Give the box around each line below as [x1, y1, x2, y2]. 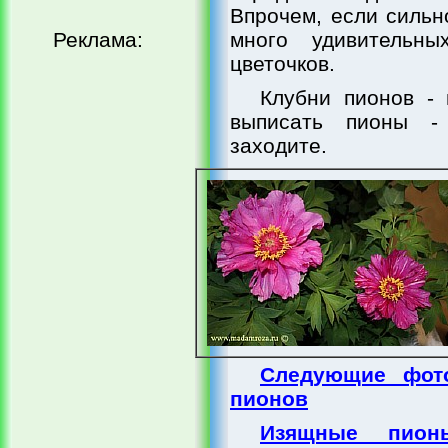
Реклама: [52, 28, 143, 51]
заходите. [230, 134, 327, 157]
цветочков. [230, 52, 335, 75]
